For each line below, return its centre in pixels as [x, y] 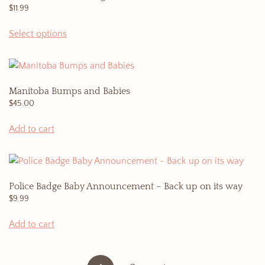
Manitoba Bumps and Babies [70, 91]
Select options [38, 34]
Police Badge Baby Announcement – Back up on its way [126, 186]
